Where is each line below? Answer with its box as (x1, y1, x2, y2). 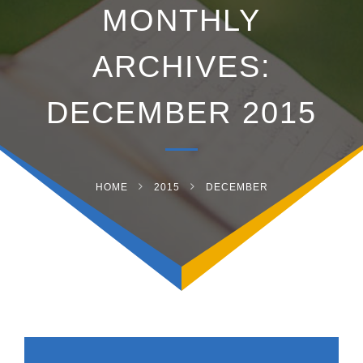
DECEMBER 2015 (46, 96, 317, 130)
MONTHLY (102, 3, 261, 37)
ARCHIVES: (92, 49, 271, 83)
